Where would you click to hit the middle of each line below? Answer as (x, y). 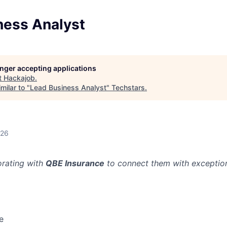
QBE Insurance (75, 163)
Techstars (128, 87)
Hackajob (19, 78)
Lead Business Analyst (68, 87)
